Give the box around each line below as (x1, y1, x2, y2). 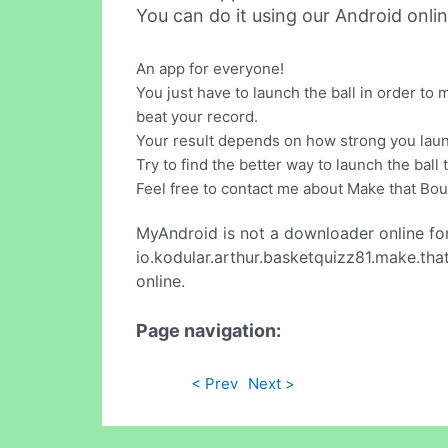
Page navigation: (136, 319, 281, 341)
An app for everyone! (136, 59, 284, 79)
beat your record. (136, 107, 258, 127)
